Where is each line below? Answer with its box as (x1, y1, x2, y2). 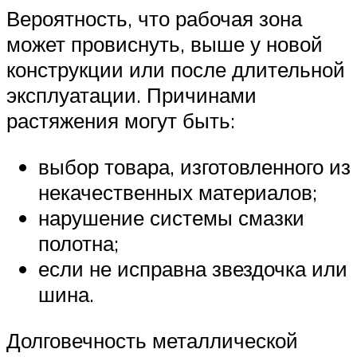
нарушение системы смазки (38, 205, 304, 231)
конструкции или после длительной (6, 57, 345, 83)
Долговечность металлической (6, 327, 298, 353)
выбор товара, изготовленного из (38, 154, 351, 180)
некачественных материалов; (38, 179, 317, 206)
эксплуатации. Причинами (6, 82, 257, 108)
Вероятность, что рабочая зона (6, 6, 302, 32)
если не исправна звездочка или (38, 256, 347, 282)
